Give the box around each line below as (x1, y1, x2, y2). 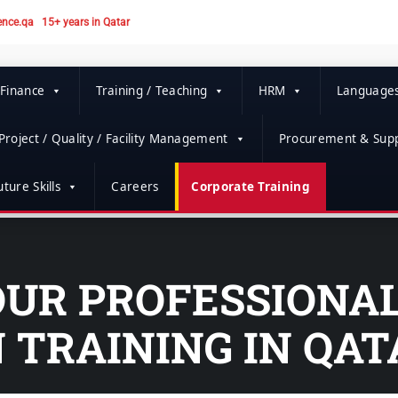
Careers (111, 179, 159, 195)
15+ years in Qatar (42, 16, 130, 28)
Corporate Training (191, 179, 310, 195)
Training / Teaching (95, 83, 208, 99)
